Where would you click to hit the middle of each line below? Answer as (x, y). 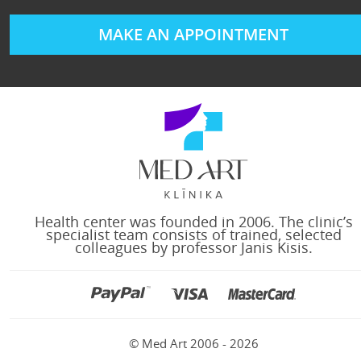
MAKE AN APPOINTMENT (193, 35)
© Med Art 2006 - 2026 (193, 344)
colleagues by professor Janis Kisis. (193, 248)
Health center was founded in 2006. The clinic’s (193, 222)
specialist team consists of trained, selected (193, 235)
